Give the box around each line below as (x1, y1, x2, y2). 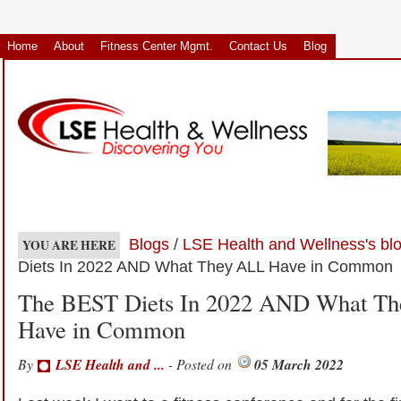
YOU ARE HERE (22, 236, 115, 254)
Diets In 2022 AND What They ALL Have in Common (18, 257, 393, 276)
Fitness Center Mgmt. (100, 39, 213, 53)
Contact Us (229, 39, 287, 53)
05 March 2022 (254, 354, 344, 374)
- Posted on (165, 354, 235, 373)
